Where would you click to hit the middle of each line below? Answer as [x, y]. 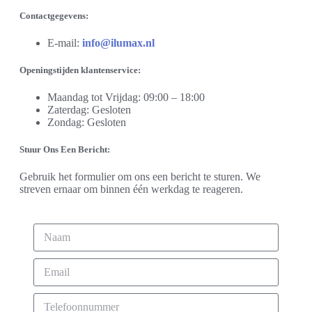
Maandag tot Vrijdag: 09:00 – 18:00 [126, 97]
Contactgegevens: [54, 15]
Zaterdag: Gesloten [89, 110]
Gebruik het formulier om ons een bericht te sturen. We [140, 177]
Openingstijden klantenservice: [80, 70]
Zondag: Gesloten [87, 123]
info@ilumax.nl [118, 42]
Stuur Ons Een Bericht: [65, 150]
